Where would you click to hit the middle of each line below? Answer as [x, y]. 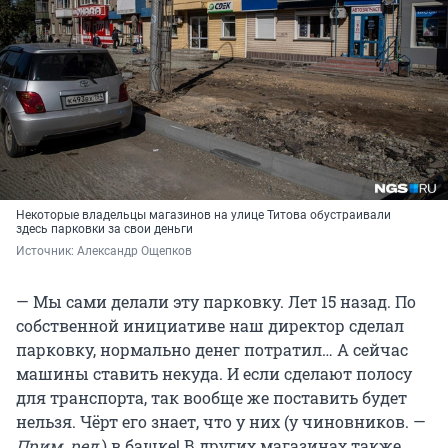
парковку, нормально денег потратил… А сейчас [212, 350]
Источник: [46, 251]
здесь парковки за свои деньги [104, 229]
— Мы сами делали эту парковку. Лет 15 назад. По [216, 302]
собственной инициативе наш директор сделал [210, 326]
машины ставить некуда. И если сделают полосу [214, 374]
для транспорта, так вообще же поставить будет [211, 398]
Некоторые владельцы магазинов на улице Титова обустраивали [203, 215]
